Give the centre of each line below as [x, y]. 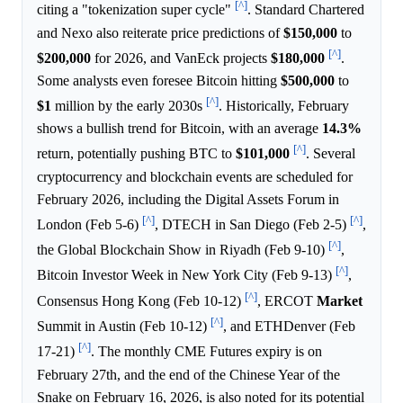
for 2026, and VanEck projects [181, 58]
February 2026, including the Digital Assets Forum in [188, 199]
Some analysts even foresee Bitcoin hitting [159, 80]
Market [340, 300]
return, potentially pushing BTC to [136, 154]
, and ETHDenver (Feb [289, 327]
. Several [331, 154]
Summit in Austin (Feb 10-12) [124, 327]
